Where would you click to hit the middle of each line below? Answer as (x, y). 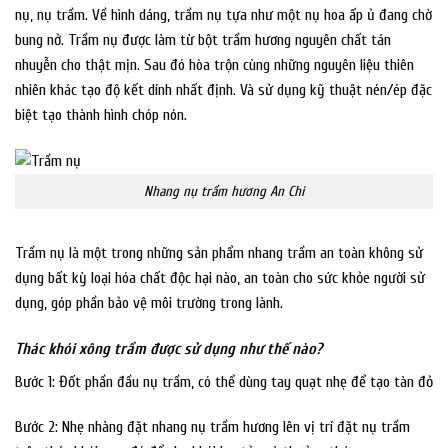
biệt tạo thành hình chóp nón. (101, 114)
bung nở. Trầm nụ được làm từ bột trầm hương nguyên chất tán (203, 39)
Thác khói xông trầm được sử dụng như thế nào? (168, 348)
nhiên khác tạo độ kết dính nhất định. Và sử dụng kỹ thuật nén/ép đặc (223, 89)
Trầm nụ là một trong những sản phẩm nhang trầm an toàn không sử (219, 252)
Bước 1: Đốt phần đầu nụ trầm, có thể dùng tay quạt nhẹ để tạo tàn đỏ (224, 381)
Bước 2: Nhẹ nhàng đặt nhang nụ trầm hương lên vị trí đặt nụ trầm (212, 427)
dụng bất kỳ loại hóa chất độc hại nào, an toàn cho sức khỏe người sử (220, 277)
